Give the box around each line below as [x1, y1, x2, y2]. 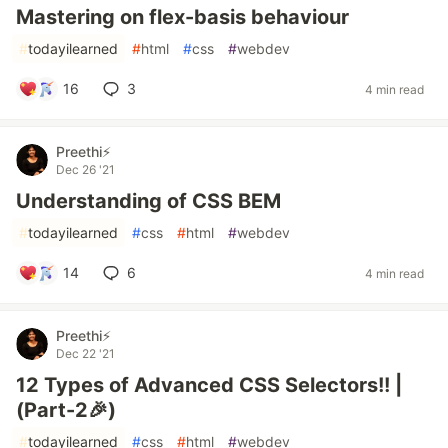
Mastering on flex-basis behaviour [16, 5, 349, 29]
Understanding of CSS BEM [16, 189, 281, 213]
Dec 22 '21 [56, 346, 115, 361]
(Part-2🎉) [16, 398, 116, 422]
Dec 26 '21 [56, 162, 115, 177]
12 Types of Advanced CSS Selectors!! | [16, 373, 402, 397]
